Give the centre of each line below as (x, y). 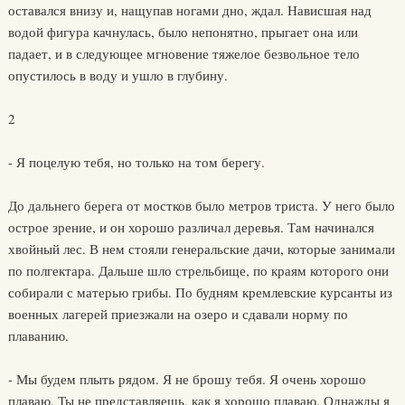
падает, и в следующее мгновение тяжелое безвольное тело (184, 53)
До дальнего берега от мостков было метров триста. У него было (201, 205)
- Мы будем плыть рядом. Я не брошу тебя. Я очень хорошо (187, 379)
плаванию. (38, 335)
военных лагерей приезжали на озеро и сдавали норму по (178, 314)
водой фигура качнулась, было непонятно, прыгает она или (183, 32)
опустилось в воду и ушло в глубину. (118, 75)
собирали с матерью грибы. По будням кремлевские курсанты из (200, 292)
